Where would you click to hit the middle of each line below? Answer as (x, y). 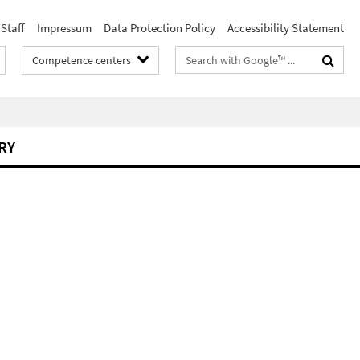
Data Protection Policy (160, 28)
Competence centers (82, 60)
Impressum (64, 28)
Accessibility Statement (286, 28)
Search (193, 57)
